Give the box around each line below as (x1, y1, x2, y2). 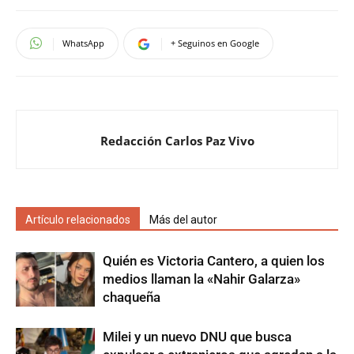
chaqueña (103, 288, 160, 305)
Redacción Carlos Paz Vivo (100, 132, 254, 149)
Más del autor (149, 213, 217, 226)
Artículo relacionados (25, 213, 130, 226)
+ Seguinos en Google (171, 36, 259, 49)
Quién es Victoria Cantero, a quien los (103, 252, 325, 269)
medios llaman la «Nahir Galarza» (103, 270, 300, 287)
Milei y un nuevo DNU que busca (103, 328, 292, 345)
